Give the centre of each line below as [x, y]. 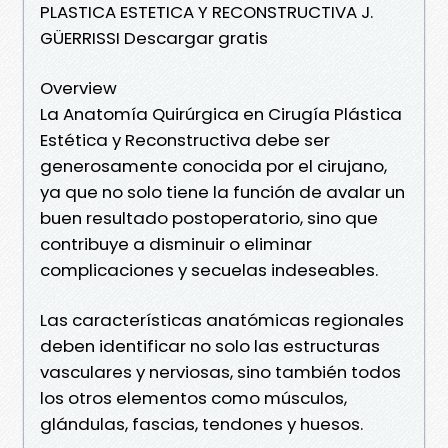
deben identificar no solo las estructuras [210, 345]
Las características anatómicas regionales [222, 319]
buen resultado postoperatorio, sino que [209, 217]
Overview [78, 87]
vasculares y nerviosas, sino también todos [220, 371]
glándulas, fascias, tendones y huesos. [201, 423]
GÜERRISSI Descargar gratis [154, 37]
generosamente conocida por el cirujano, [213, 165]
